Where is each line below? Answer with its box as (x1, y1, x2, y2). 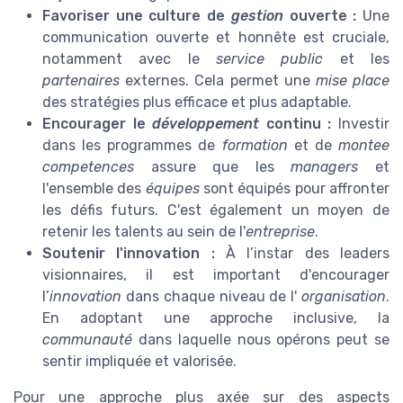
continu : (259, 115, 332, 133)
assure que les (134, 158, 291, 176)
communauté (42, 331, 132, 349)
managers (291, 158, 359, 176)
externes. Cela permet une (120, 72, 316, 90)
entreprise (246, 223, 315, 241)
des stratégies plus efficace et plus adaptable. (42, 94, 352, 112)
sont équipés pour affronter (199, 180, 390, 198)
